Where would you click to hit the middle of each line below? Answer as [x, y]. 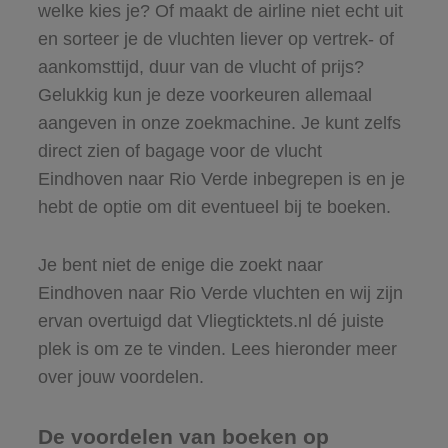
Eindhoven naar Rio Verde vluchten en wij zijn [220, 292]
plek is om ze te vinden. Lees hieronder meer [217, 348]
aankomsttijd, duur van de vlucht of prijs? [200, 66]
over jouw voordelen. [120, 376]
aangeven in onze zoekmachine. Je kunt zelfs [219, 122]
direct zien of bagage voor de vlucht [179, 150]
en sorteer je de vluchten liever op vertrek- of [215, 38]
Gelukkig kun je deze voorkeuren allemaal [204, 94]
